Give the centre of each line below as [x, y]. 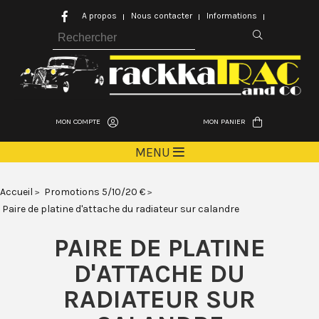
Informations [232, 16]
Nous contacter [162, 16]
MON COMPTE [78, 122]
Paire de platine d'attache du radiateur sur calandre [121, 209]
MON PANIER [224, 122]
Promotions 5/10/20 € [95, 192]
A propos [99, 16]
